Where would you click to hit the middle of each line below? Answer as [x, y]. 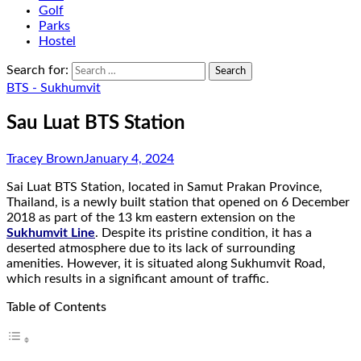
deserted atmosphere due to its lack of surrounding [151, 248]
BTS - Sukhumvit [54, 88]
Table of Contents [56, 307]
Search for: [37, 70]
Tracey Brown [45, 158]
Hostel [57, 41]
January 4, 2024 [129, 158]
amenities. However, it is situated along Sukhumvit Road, [166, 263]
